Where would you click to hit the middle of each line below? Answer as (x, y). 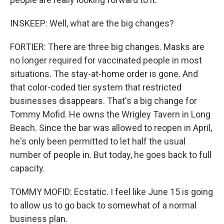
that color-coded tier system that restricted (96, 87)
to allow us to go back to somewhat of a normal (103, 205)
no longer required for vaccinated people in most (106, 60)
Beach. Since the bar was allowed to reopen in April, (111, 128)
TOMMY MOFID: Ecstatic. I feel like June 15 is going (111, 192)
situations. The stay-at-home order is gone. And (104, 74)
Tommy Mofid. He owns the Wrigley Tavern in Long (110, 114)
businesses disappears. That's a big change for (103, 101)
